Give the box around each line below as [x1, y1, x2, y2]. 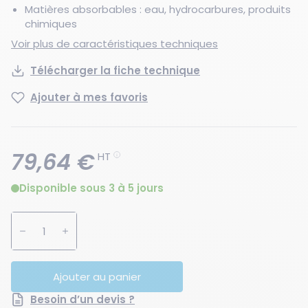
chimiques [25, 16, 77, 31]
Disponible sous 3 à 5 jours [19, 181, 164, 195]
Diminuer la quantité [65, 232, 168, 246]
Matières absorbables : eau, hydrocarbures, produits [25, 2, 291, 16]
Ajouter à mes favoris [30, 90, 148, 104]
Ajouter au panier [53, 269, 141, 284]
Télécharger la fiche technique [30, 63, 200, 78]
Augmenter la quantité [23, 232, 140, 246]
